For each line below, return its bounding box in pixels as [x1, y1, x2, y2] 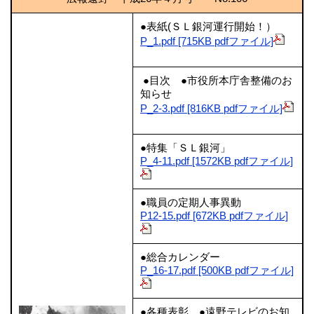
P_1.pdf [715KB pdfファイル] [140, 35, 273, 47]
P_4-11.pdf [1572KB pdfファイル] [140, 155, 293, 167]
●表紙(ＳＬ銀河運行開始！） [140, 20, 276, 32]
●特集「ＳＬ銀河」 [140, 142, 231, 153]
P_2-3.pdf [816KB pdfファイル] [140, 102, 282, 114]
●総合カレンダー [140, 251, 220, 263]
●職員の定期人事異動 [140, 196, 241, 208]
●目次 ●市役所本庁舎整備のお [140, 74, 292, 86]
